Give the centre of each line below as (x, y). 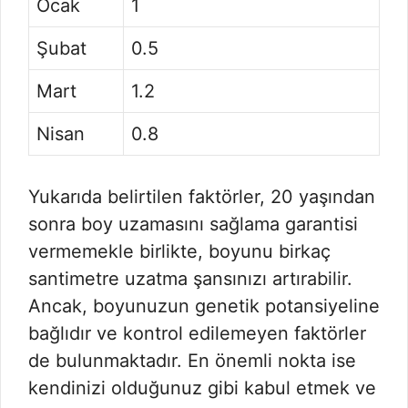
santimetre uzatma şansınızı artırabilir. (190, 279)
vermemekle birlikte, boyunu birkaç (179, 251)
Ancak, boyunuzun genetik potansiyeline (204, 306)
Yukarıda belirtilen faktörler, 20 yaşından (202, 197)
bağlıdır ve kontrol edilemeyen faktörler (197, 333)
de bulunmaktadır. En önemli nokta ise (192, 361)
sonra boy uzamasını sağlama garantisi (193, 224)
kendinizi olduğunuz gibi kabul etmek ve (202, 388)
